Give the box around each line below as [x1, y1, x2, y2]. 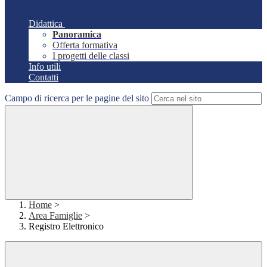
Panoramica [52, 29, 101, 40]
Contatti [29, 72, 58, 83]
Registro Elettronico [29, 221, 104, 232]
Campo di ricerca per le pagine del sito [5, 93, 149, 104]
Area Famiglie [29, 210, 82, 221]
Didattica [29, 18, 63, 29]
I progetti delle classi [52, 51, 129, 61]
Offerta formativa [52, 40, 117, 51]
